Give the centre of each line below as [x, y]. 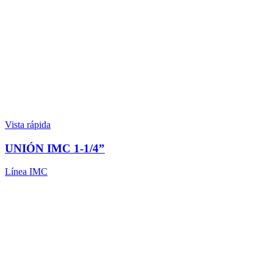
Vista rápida [28, 124]
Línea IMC [26, 172]
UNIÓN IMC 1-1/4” [55, 148]
